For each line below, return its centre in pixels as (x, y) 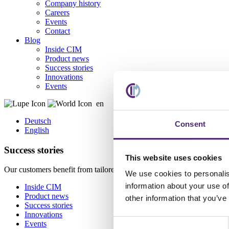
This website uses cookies (173, 157)
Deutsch (38, 121)
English (37, 130)
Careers (57, 13)
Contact (58, 31)
